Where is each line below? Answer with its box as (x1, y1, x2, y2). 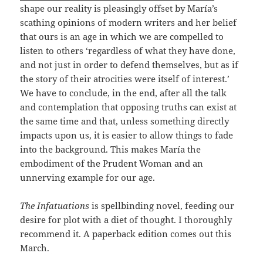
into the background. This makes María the (20, 143, 201, 156)
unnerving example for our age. (20, 171, 156, 184)
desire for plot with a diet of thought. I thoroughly (20, 214, 232, 226)
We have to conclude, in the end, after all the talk (20, 87, 227, 99)
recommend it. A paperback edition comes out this (20, 228, 232, 240)
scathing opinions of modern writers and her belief (20, 16, 237, 29)
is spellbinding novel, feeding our (89, 200, 235, 212)
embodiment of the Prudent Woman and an (20, 157, 204, 170)
